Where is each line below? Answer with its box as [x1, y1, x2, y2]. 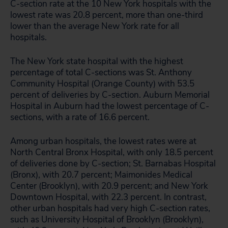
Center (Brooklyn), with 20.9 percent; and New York [10, 180, 208, 192]
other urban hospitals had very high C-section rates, [10, 203, 210, 214]
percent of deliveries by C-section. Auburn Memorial [10, 89, 210, 101]
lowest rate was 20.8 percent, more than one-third [10, 9, 203, 21]
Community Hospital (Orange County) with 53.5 [10, 78, 194, 90]
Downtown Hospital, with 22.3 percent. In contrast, [10, 191, 207, 203]
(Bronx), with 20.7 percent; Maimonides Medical [10, 169, 192, 181]
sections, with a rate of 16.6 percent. [10, 111, 150, 123]
